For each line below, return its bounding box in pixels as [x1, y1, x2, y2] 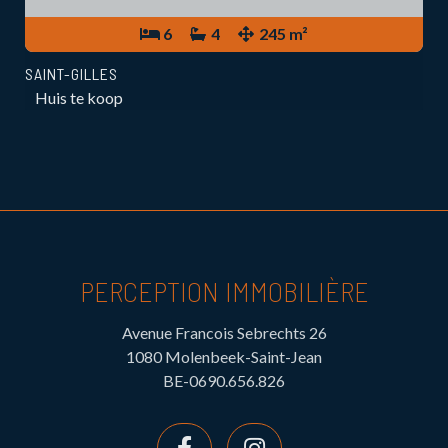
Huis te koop [35, 87, 123, 107]
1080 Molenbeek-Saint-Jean [126, 346, 322, 366]
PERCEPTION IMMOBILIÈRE [79, 273, 369, 308]
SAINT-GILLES [25, 63, 118, 83]
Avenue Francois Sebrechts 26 [121, 322, 327, 342]
